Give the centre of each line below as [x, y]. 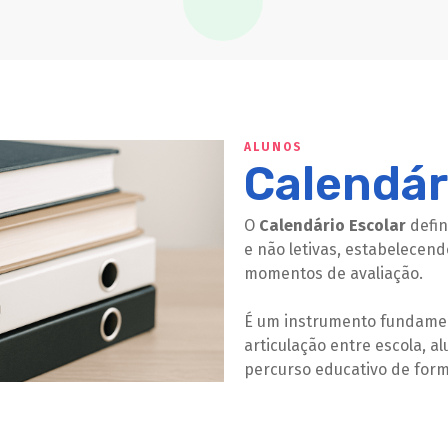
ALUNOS [273, 147]
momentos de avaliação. [333, 273]
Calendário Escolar [332, 225]
